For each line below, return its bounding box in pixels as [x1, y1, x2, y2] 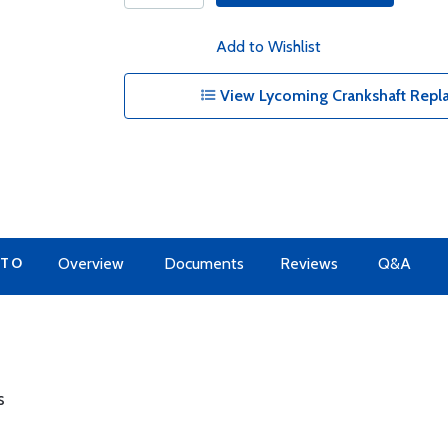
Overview [57, 254, 124, 273]
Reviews [279, 254, 338, 273]
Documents [163, 254, 244, 273]
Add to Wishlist [215, 37, 321, 56]
